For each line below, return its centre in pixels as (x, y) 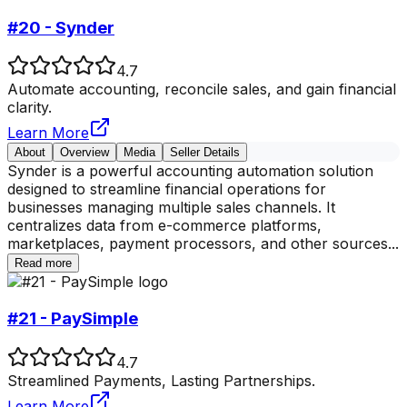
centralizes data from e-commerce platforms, (164, 226)
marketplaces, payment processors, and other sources (198, 244)
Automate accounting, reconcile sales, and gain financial (202, 89)
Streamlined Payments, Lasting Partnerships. (161, 380)
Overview (84, 153)
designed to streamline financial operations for (167, 189)
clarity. (30, 108)
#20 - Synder (61, 27)
